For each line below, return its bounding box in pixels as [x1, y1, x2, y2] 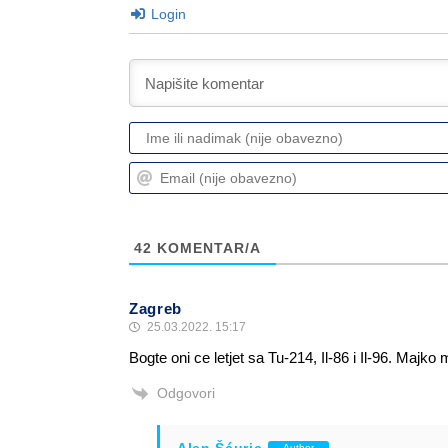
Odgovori [156, 384, 215, 401]
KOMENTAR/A [151, 239, 261, 256]
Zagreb [128, 299, 183, 317]
